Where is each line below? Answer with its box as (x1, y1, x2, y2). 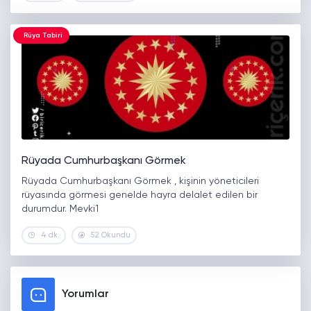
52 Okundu (91, 231, 131, 239)
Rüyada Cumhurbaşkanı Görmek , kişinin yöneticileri (22, 176, 259, 187)
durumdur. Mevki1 (22, 204, 99, 215)
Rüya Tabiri (24, 32, 62, 40)
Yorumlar (62, 289, 109, 301)
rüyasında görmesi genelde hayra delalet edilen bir (22, 190, 258, 201)
